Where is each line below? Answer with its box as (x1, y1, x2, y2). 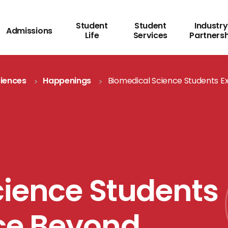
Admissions (6, 24, 52, 37)
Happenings (43, 75, 92, 87)
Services (133, 30, 168, 41)
